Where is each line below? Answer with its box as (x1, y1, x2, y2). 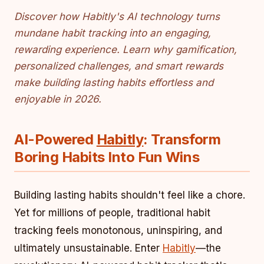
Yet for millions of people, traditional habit (14, 207, 210, 219)
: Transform (143, 131, 221, 148)
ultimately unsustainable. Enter (14, 242, 163, 254)
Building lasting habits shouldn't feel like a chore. (14, 189, 245, 201)
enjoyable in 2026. (14, 93, 101, 105)
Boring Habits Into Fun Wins (14, 148, 200, 166)
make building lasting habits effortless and (14, 77, 213, 88)
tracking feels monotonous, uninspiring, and (14, 225, 222, 236)
